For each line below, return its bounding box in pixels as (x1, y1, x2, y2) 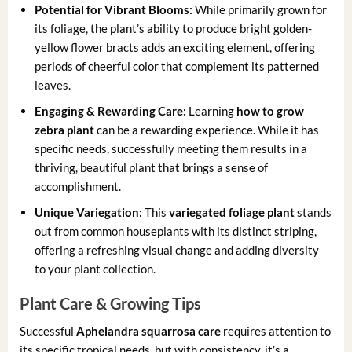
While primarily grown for (192, 2, 328, 16)
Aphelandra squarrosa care (75, 324, 221, 339)
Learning (186, 103, 237, 118)
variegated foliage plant (169, 204, 295, 219)
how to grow (236, 103, 305, 118)
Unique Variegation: (35, 204, 143, 219)
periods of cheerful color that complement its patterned (35, 58, 320, 73)
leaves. (35, 77, 71, 92)
